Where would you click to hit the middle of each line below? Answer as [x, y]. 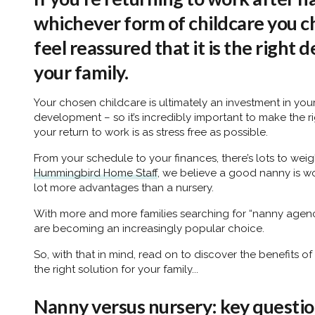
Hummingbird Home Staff [96, 173]
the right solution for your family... [116, 269]
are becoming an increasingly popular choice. [150, 228]
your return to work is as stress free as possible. [151, 132]
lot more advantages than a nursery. [125, 187]
